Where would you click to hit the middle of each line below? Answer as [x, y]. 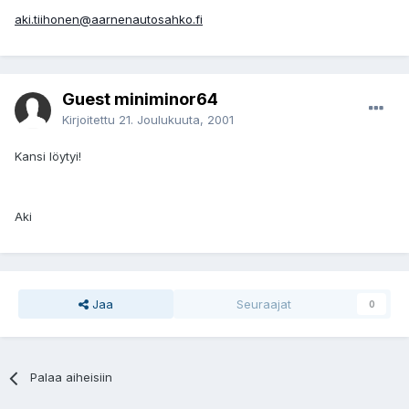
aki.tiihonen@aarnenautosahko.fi [109, 20]
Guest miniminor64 [140, 100]
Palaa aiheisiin [72, 378]
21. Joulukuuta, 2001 [176, 120]
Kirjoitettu [90, 120]
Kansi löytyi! [48, 157]
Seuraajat [264, 304]
